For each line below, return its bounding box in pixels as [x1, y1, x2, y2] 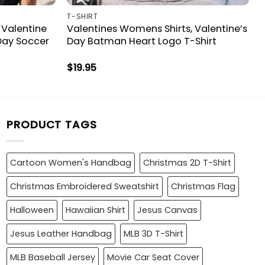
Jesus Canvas [137, 204, 198, 216]
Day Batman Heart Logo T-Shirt [67, 34, 217, 49]
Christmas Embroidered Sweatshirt [10, 180, 159, 193]
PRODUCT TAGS [7, 117, 97, 132]
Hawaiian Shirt [66, 204, 125, 216]
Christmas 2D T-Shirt [143, 157, 231, 169]
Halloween [10, 204, 54, 216]
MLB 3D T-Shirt [124, 228, 183, 240]
